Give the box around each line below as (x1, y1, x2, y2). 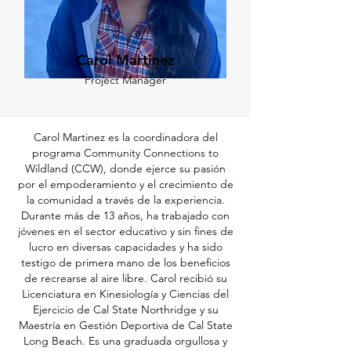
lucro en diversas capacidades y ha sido (28, 240, 223, 254)
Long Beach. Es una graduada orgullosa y (24, 334, 227, 348)
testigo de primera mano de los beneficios (20, 255, 230, 270)
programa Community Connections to (32, 146, 219, 160)
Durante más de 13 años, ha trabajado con (21, 208, 230, 223)
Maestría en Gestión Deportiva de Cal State (18, 318, 233, 332)
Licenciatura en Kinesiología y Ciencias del (22, 287, 229, 301)
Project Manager (85, 73, 166, 87)
